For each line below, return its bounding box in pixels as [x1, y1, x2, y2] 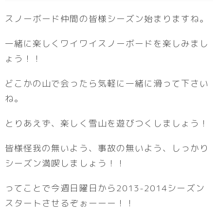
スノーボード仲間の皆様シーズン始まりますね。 [5, 12, 209, 25]
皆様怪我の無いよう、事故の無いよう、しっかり [5, 142, 209, 154]
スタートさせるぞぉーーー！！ [5, 197, 135, 209]
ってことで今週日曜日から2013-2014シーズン [5, 182, 205, 194]
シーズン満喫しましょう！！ [5, 157, 126, 169]
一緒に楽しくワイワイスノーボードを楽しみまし [5, 37, 209, 50]
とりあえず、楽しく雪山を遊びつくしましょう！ [5, 117, 209, 129]
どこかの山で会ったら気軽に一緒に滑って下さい [5, 77, 209, 90]
